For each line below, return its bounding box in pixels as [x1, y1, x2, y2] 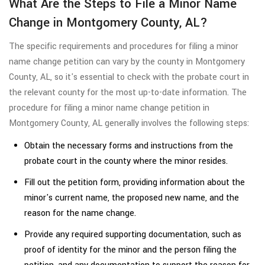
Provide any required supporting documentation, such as [24, 228, 241, 241]
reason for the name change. [24, 207, 136, 220]
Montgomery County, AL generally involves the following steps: [9, 117, 249, 130]
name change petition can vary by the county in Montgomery [9, 56, 245, 69]
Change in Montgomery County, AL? [9, 14, 208, 32]
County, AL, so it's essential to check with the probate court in [9, 71, 249, 84]
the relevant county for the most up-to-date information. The [9, 86, 247, 99]
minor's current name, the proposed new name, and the [24, 192, 239, 205]
